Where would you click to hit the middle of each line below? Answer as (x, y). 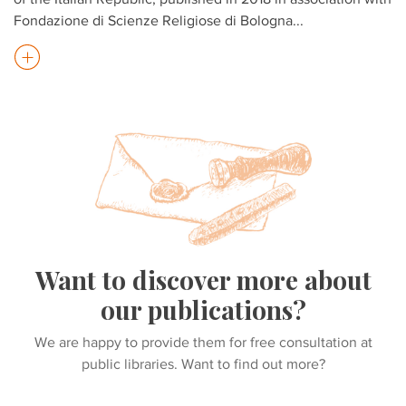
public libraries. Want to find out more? (203, 363)
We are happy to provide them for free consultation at (203, 342)
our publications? (203, 309)
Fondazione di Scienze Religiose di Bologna (153, 20)
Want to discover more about (203, 279)
